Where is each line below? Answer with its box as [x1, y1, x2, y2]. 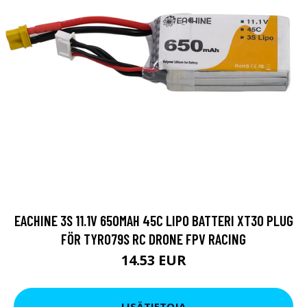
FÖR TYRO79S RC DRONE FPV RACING [61, 230, 246, 247]
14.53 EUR [121, 250, 186, 269]
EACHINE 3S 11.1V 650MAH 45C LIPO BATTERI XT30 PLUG [14, 211, 293, 229]
